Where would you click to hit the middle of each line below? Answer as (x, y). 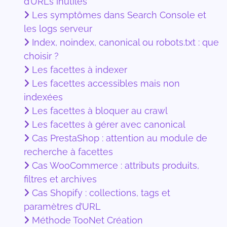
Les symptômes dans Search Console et (119, 15)
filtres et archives (60, 179)
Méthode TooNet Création (87, 220)
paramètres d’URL (62, 206)
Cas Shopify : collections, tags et (101, 193)
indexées (43, 97)
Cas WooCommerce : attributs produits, (116, 165)
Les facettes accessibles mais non (106, 83)
